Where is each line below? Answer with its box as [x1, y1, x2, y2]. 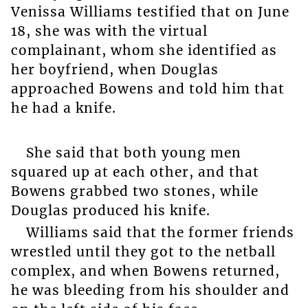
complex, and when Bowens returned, [10, 263, 280, 280]
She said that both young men [25, 144, 241, 162]
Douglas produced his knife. [10, 202, 210, 219]
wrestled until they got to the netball [10, 243, 276, 261]
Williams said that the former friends [25, 224, 294, 241]
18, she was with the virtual [10, 23, 208, 40]
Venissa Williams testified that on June [10, 3, 289, 21]
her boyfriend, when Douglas [10, 61, 219, 78]
